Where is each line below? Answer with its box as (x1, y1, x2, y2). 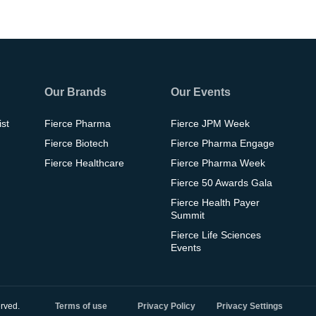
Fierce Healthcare (44, 157, 124, 169)
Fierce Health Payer (170, 196, 260, 208)
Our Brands (44, 85, 107, 98)
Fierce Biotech (44, 137, 109, 149)
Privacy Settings (216, 301, 283, 311)
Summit (170, 209, 205, 221)
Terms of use (55, 301, 108, 311)
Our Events (170, 85, 231, 98)
